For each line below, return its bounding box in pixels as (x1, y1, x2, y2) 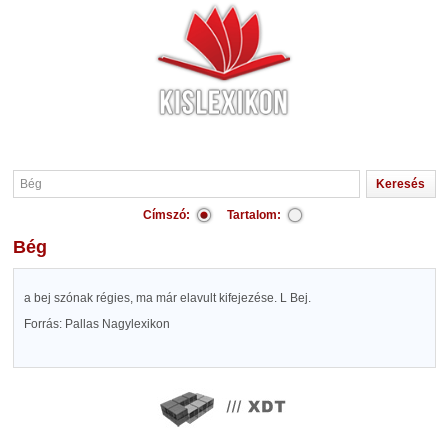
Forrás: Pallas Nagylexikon (23, 317, 170, 331)
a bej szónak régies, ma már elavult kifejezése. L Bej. (23, 291, 311, 305)
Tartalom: (227, 208, 281, 222)
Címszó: (143, 208, 190, 222)
